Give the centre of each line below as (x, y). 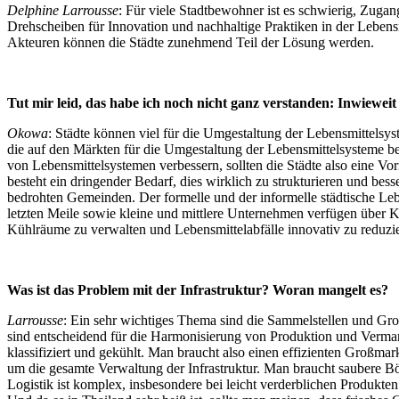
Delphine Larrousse (63, 11)
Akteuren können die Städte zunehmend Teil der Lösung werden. (191, 43)
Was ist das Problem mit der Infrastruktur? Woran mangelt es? (198, 290)
